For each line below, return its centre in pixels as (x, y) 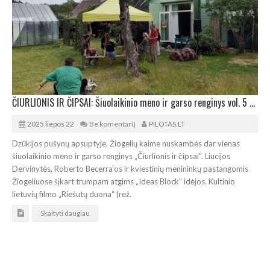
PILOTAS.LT (167, 124)
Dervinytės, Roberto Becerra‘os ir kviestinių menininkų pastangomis (130, 168)
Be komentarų (112, 124)
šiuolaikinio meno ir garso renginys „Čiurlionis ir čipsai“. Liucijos (121, 156)
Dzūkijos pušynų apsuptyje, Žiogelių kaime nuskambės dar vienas (126, 143)
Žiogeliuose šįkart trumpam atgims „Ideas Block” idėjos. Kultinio (124, 181)
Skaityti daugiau (65, 213)
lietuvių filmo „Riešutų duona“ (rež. (72, 194)
